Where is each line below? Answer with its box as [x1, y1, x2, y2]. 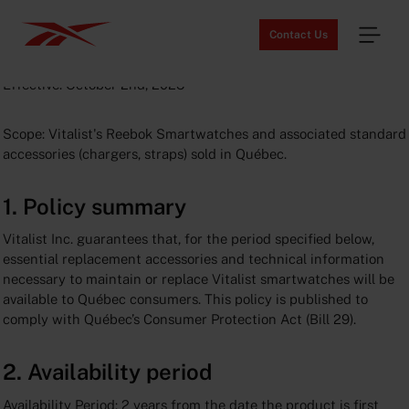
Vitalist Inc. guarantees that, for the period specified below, [2, 231, 374, 247]
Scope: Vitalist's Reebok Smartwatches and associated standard [2, 125, 406, 142]
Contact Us [268, 27, 328, 41]
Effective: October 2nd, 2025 [2, 76, 184, 92]
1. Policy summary [2, 193, 186, 219]
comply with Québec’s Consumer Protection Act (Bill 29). [2, 311, 356, 328]
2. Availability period [2, 359, 212, 385]
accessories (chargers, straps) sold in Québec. [2, 145, 287, 162]
